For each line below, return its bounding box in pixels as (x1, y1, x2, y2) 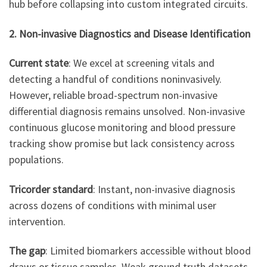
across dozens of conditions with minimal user (9, 198, 216, 212)
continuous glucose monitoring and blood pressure (9, 120, 235, 135)
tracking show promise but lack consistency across (9, 136, 235, 151)
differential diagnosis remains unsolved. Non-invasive (9, 104, 245, 119)
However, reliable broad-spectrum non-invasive (9, 88, 218, 103)
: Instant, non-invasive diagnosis (93, 182, 235, 196)
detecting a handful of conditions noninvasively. (9, 72, 222, 86)
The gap (9, 244, 45, 258)
